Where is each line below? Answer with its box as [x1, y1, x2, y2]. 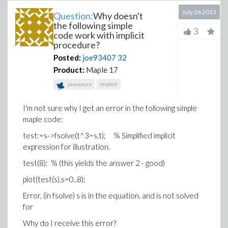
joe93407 [82, 53, 116, 62]
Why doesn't [93, 10, 143, 21]
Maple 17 [86, 65, 118, 74]
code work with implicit [53, 30, 145, 41]
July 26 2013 [182, 8, 216, 16]
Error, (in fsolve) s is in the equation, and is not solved [23, 191, 198, 200]
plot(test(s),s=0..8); [23, 175, 85, 184]
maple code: [23, 115, 63, 124]
